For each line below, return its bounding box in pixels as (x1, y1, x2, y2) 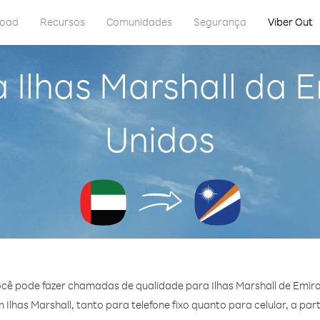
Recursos (40, 15, 85, 29)
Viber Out (268, 15, 313, 29)
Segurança (194, 15, 246, 29)
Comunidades (106, 15, 172, 29)
